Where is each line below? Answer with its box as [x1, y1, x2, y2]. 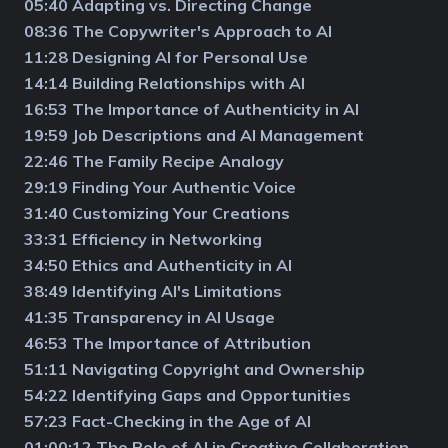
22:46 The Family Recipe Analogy [24, 150, 284, 171]
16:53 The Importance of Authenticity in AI [24, 98, 359, 119]
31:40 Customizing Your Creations [24, 202, 290, 223]
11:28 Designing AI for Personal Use [24, 46, 308, 67]
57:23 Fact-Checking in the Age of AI [24, 410, 311, 431]
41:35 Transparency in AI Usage [24, 306, 275, 327]
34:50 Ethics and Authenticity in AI [24, 254, 292, 275]
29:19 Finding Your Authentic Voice [24, 176, 296, 197]
